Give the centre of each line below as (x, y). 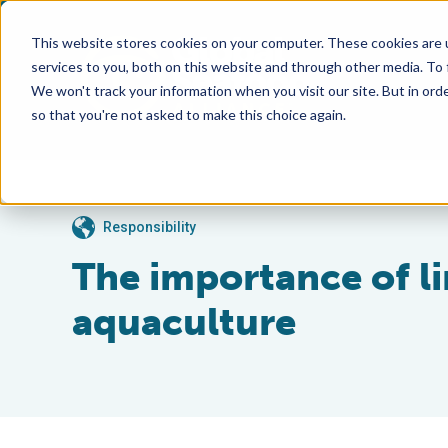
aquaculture (184, 322)
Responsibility (149, 227)
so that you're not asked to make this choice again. (188, 114)
